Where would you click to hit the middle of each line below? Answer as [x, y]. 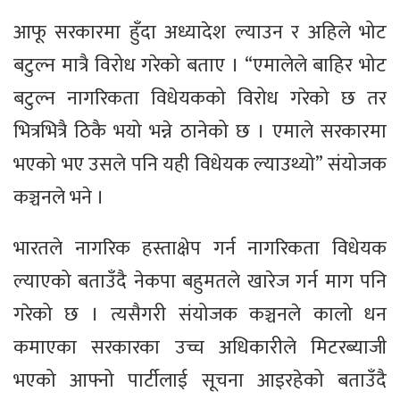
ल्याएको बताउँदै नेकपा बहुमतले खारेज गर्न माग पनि [200, 282]
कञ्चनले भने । [59, 198]
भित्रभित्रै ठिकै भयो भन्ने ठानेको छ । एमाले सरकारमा [200, 132]
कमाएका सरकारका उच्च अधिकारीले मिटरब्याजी [200, 348]
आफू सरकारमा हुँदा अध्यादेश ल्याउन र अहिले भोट [200, 33]
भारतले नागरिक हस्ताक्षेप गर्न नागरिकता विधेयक [200, 249]
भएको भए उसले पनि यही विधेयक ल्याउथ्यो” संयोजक [200, 165]
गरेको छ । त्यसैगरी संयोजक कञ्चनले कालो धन [200, 315]
